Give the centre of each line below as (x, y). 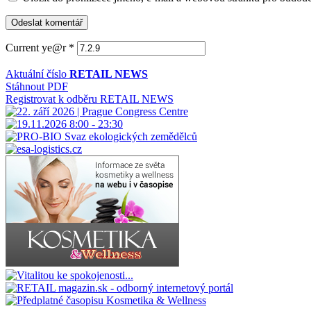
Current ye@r (37, 48)
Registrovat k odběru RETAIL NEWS (90, 99)
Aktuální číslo (37, 74)
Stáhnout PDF (37, 87)
